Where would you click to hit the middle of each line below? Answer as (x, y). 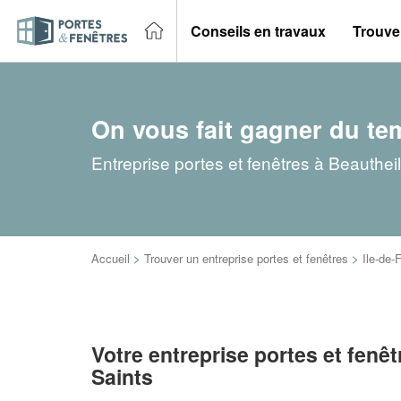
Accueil (111, 258)
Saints (122, 376)
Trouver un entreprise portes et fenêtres (246, 258)
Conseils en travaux (258, 30)
